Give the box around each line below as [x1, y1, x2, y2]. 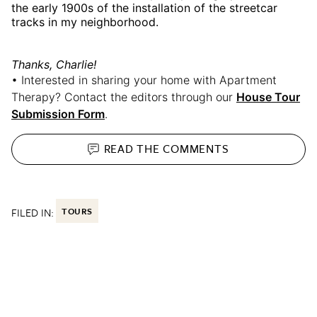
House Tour [236, 89, 300, 104]
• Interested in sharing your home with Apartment [11, 72, 277, 87]
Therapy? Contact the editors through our [11, 89, 236, 104]
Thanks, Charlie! [11, 57, 96, 71]
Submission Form [11, 106, 105, 121]
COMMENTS [163, 140, 229, 158]
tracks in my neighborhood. [11, 14, 158, 29]
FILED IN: [11, 204, 54, 220]
